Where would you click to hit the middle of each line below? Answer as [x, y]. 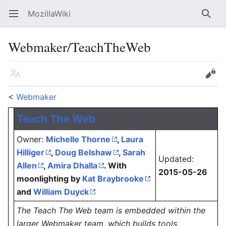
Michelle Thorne [78, 139]
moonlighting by [49, 179]
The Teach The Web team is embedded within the [111, 210]
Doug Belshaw [83, 152]
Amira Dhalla [72, 165]
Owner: [31, 139]
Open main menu [18, 19]
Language [18, 79]
